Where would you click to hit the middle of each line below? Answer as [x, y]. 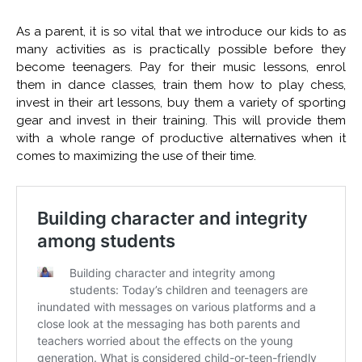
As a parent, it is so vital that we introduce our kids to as [181, 32]
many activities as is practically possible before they [181, 50]
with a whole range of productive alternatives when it [181, 139]
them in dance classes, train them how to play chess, [181, 85]
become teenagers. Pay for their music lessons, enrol [181, 67]
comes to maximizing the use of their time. [136, 156]
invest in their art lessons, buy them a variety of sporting [181, 103]
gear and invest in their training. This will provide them [181, 121]
